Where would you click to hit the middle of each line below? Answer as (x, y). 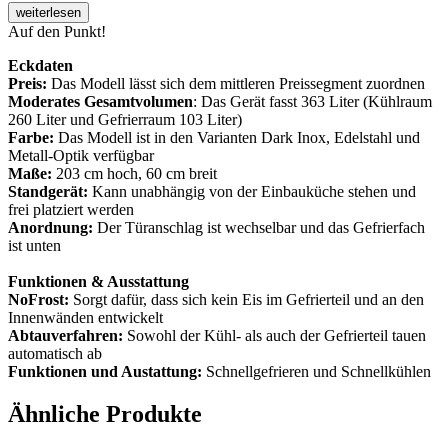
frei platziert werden (71, 210)
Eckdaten (40, 66)
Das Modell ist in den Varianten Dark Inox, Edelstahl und (237, 138)
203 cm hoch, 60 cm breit (134, 174)
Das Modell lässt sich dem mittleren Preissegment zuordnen (236, 84)
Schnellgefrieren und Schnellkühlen (316, 372)
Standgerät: (48, 192)
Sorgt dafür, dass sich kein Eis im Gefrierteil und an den (246, 300)
